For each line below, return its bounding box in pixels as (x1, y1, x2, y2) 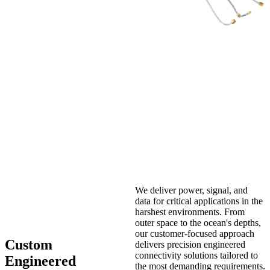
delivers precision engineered (135, 239, 245, 250)
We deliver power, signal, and (135, 184, 248, 195)
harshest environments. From (135, 206, 245, 217)
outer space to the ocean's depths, (135, 217, 261, 228)
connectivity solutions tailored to (135, 250, 258, 260)
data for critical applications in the (135, 195, 263, 206)
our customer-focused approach (135, 228, 254, 239)
